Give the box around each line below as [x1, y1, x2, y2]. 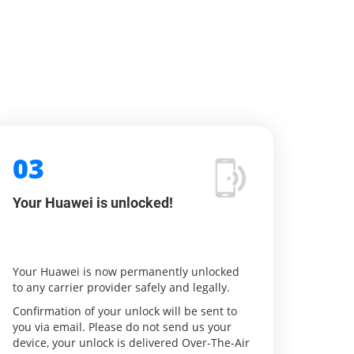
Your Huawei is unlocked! [13, 194, 173, 211]
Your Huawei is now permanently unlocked [13, 264, 239, 279]
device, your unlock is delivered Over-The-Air [13, 335, 250, 350]
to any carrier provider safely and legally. [13, 280, 230, 295]
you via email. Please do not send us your [13, 319, 232, 334]
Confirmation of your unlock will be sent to [13, 303, 237, 318]
